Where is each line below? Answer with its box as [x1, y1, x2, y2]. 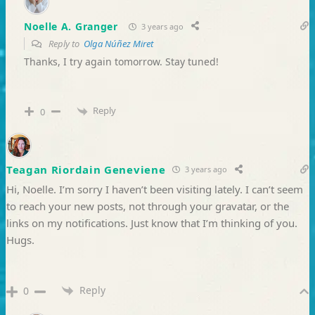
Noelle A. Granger [23, 19, 118, 33]
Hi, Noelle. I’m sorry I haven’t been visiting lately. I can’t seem [6, 181, 303, 196]
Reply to [46, 37, 84, 51]
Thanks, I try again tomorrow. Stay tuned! [23, 55, 219, 69]
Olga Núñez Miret [83, 37, 153, 51]
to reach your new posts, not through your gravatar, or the [6, 198, 289, 213]
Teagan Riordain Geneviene [6, 162, 166, 176]
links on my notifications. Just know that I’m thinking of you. [6, 215, 297, 230]
